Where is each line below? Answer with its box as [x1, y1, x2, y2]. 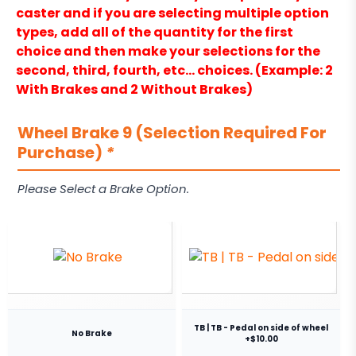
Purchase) [17, 141, 106, 164]
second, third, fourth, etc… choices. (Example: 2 [16, 61, 333, 80]
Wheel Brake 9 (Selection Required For [17, 122, 327, 145]
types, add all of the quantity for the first [16, 23, 293, 42]
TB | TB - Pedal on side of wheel [194, 321, 328, 334]
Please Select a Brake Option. [17, 180, 189, 198]
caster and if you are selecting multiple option [16, 4, 329, 23]
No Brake [72, 327, 112, 339]
